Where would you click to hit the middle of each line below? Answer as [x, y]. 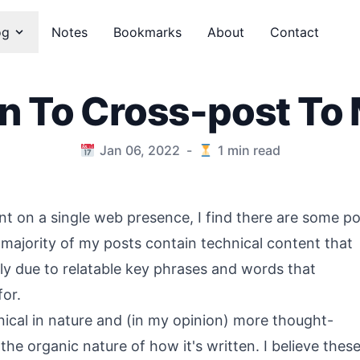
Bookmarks [147, 32]
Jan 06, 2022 [139, 150]
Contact [295, 32]
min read [252, 150]
